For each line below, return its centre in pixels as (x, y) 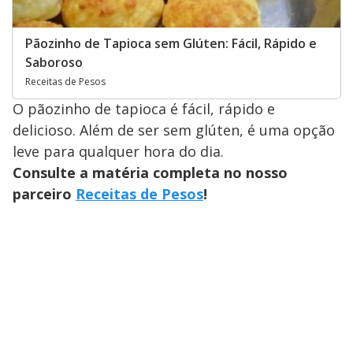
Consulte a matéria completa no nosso (150, 173)
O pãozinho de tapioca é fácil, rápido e (144, 109)
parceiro (44, 194)
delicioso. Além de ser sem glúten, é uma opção (174, 130)
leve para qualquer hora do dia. (118, 152)
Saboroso (54, 63)
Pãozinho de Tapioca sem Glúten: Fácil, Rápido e (171, 44)
